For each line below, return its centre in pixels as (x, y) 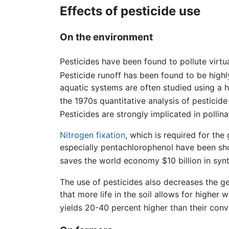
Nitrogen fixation (93, 135)
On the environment (106, 37)
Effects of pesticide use (130, 11)
